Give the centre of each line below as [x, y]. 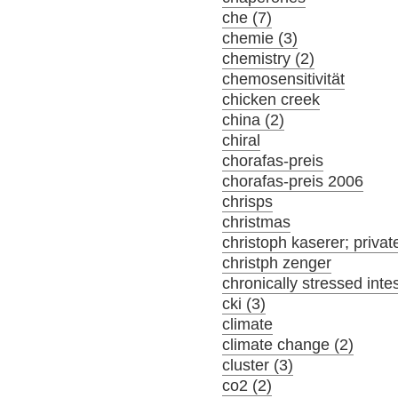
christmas [257, 222]
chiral [242, 140]
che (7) [247, 17]
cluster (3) [258, 365]
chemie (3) [260, 38]
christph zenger [277, 263]
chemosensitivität [284, 79]
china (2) [254, 119]
